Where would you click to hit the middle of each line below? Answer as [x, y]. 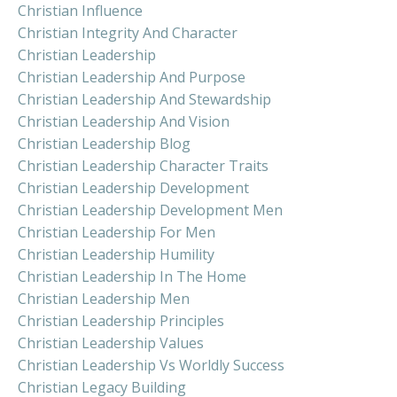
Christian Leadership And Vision [124, 121]
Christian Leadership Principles [121, 320]
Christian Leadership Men [104, 298]
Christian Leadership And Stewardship [144, 99]
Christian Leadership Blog [104, 143]
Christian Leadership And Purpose [132, 77]
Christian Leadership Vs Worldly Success [151, 365]
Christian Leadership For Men [117, 232]
